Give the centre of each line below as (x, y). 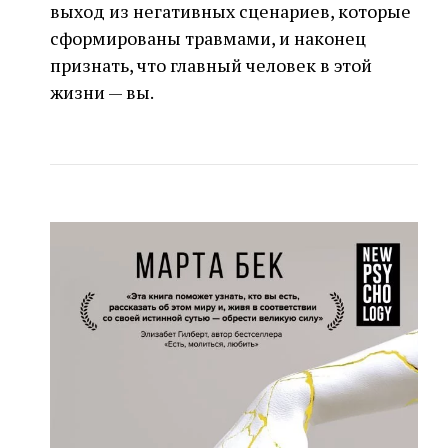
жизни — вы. (102, 92)
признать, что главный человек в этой (211, 65)
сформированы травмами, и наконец (208, 38)
